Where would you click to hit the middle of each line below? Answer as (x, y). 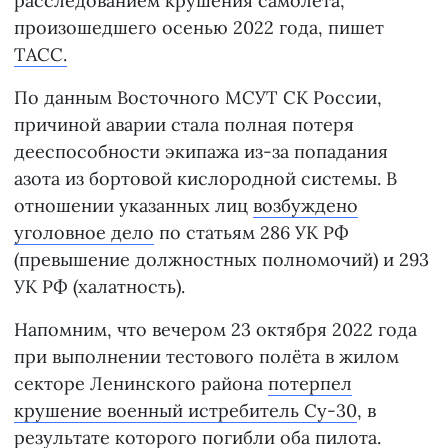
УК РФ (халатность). (99, 287)
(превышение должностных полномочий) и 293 (221, 260)
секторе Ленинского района (141, 384)
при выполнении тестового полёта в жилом (206, 357)
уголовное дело (84, 233)
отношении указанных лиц (133, 206)
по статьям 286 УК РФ (251, 233)
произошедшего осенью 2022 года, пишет (199, 28)
